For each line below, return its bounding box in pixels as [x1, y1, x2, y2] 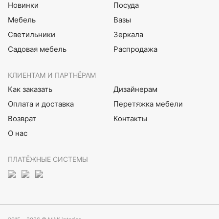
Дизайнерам [113, 84, 157, 94]
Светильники [8, 29, 55, 39]
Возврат [8, 113, 36, 123]
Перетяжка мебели [113, 99, 183, 109]
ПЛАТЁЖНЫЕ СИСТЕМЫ [8, 154, 88, 163]
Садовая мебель [8, 44, 66, 54]
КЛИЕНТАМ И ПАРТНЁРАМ [8, 70, 96, 79]
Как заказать [8, 84, 52, 94]
